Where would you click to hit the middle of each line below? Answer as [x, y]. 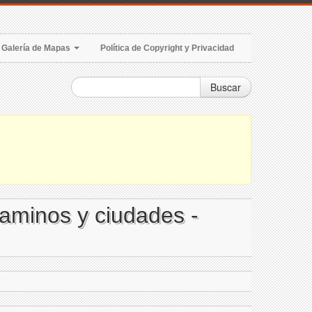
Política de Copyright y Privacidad [167, 48]
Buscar [226, 87]
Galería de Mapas [37, 48]
